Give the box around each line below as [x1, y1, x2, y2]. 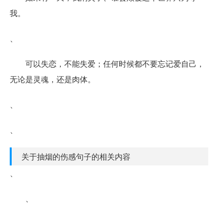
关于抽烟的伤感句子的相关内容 [21, 150, 130, 162]
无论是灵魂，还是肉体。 [10, 73, 95, 85]
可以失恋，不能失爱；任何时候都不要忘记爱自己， [25, 57, 204, 69]
